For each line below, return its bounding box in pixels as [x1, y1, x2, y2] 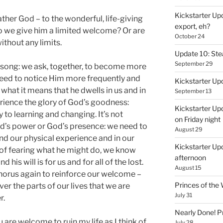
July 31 [174, 191, 192, 199]
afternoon [174, 153, 206, 162]
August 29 [174, 125, 202, 133]
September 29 [174, 60, 213, 67]
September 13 [174, 87, 212, 95]
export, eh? [174, 21, 210, 30]
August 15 [174, 164, 201, 171]
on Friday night [174, 114, 221, 123]
